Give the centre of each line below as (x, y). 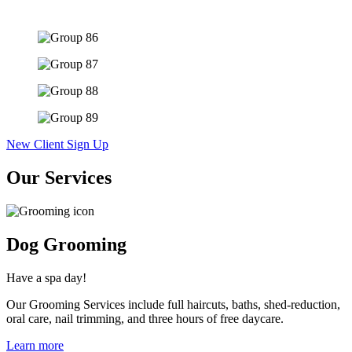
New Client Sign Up (57, 145)
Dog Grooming (66, 244)
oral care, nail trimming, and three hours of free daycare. (145, 318)
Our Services (59, 178)
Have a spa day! (46, 277)
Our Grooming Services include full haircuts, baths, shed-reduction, (173, 304)
